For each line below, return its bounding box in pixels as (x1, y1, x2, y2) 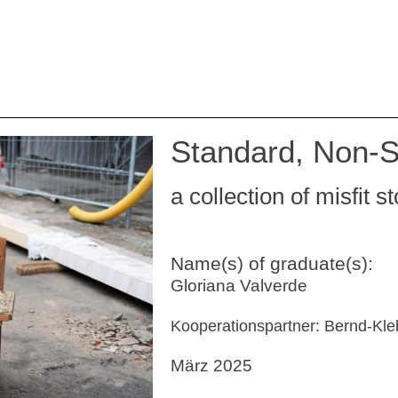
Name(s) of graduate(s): (171, 253, 373, 274)
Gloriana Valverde (171, 275, 307, 295)
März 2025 (171, 355, 252, 376)
